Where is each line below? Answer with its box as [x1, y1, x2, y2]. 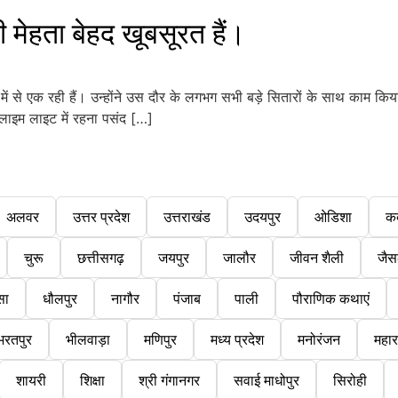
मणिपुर [144, 330, 177, 349]
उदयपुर [243, 208, 281, 227]
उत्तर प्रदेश [72, 208, 130, 227]
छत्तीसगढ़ [77, 249, 124, 267]
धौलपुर [42, 290, 77, 308]
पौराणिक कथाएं [291, 290, 370, 308]
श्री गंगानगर [138, 371, 200, 390]
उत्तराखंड [163, 208, 211, 227]
